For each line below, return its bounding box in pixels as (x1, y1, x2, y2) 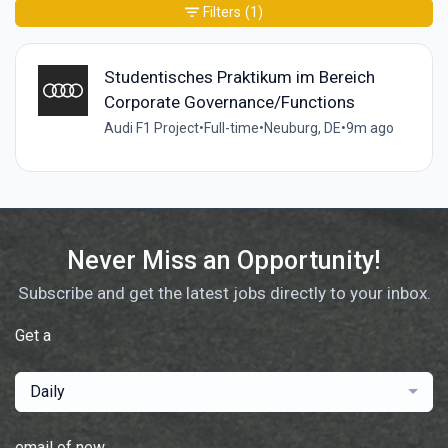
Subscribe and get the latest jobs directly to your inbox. (17, 282, 431, 303)
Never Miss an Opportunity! (67, 245, 381, 275)
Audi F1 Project (103, 120, 199, 137)
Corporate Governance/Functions (103, 92, 355, 113)
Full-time (203, 120, 259, 137)
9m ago (345, 120, 394, 137)
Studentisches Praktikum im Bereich (103, 67, 375, 88)
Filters (203, 3, 241, 20)
